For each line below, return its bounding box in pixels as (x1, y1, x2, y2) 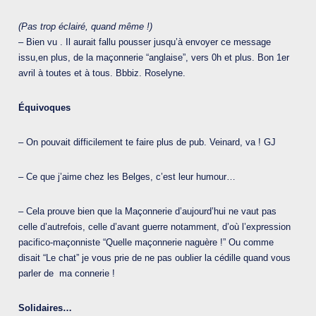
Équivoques (18, 102, 71, 114)
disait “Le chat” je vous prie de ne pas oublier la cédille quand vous (18, 253, 291, 264)
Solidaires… (18, 303, 72, 314)
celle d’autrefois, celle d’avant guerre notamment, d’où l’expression (18, 221, 291, 233)
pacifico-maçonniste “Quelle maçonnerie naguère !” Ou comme (18, 237, 274, 248)
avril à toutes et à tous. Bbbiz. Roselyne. (18, 68, 186, 79)
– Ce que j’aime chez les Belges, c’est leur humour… (18, 171, 236, 183)
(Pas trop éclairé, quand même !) (18, 21, 152, 32)
